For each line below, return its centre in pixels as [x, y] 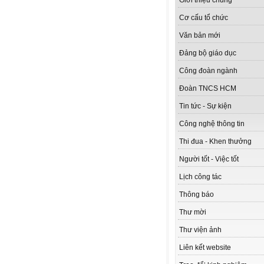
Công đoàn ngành [208, 71]
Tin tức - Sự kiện [205, 106]
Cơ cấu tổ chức [204, 18]
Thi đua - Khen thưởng [215, 142]
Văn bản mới [200, 36]
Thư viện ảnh [200, 230]
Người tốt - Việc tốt [209, 159]
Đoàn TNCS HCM [208, 89]
